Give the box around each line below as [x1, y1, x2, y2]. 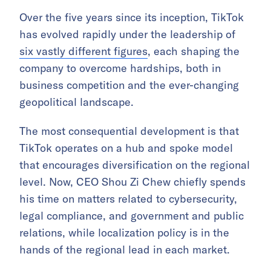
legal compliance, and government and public [19, 208, 244, 223]
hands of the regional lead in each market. [19, 242, 230, 256]
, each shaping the [148, 44, 240, 58]
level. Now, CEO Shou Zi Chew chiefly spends [19, 174, 246, 189]
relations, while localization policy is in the [19, 225, 229, 240]
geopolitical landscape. [19, 94, 134, 109]
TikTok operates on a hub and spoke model [19, 140, 233, 155]
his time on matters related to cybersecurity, [19, 191, 237, 206]
